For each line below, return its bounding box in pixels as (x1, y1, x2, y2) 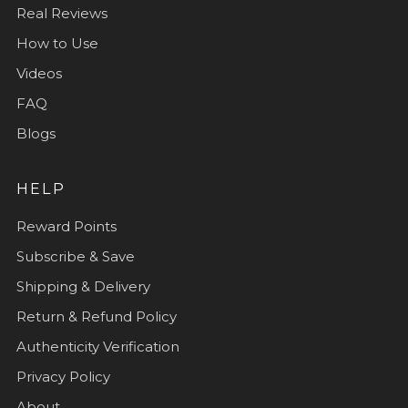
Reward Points (16, 217, 117, 235)
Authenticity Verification (16, 337, 179, 355)
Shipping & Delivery (16, 277, 150, 295)
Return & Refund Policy (16, 307, 177, 325)
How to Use (16, 34, 98, 52)
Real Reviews (16, 4, 107, 22)
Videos (16, 64, 62, 82)
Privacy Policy (16, 367, 110, 385)
